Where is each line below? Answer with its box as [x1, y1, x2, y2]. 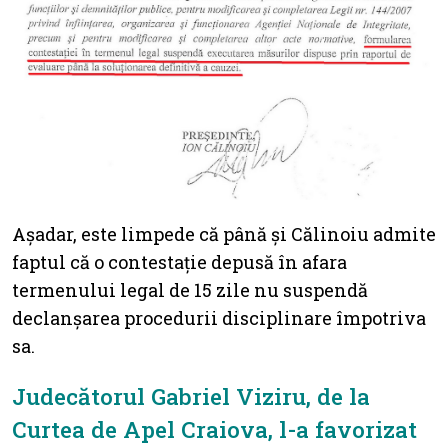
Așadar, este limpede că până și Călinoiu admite [12, 221, 436, 246]
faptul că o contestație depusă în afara [12, 249, 347, 274]
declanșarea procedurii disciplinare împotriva [12, 305, 426, 330]
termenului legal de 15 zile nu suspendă [12, 277, 368, 302]
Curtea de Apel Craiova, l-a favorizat [12, 413, 417, 444]
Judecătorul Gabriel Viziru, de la [12, 380, 370, 411]
